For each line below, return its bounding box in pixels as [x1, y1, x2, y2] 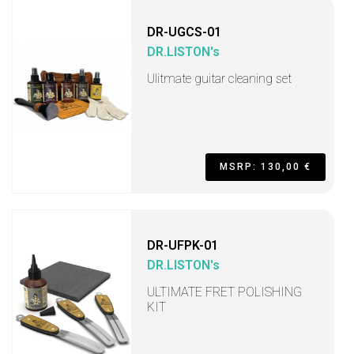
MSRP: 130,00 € [220, 161, 311, 172]
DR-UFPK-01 [147, 238, 218, 253]
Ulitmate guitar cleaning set [147, 71, 292, 86]
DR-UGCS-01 [147, 24, 221, 40]
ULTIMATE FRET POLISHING [147, 284, 302, 299]
